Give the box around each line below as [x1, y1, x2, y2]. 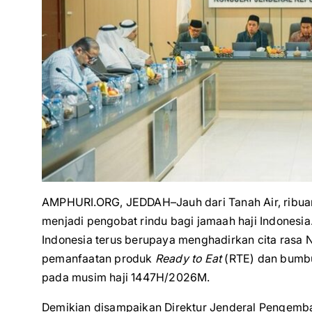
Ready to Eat [155, 251, 222, 265]
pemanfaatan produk [42, 251, 155, 265]
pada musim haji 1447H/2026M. [42, 270, 210, 284]
